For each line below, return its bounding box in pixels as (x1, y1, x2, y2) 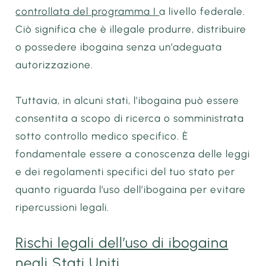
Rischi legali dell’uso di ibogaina (15, 234, 229, 252)
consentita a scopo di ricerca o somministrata (15, 112, 245, 124)
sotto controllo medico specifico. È (15, 129, 189, 142)
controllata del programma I (15, 5, 160, 17)
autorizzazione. (15, 58, 94, 71)
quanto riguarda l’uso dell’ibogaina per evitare (15, 183, 246, 195)
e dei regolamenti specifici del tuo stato (15, 165, 218, 178)
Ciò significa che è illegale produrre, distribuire (15, 23, 247, 35)
